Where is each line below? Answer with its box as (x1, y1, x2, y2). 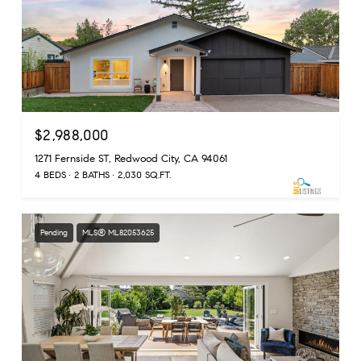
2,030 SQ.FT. (118, 168, 171, 180)
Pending (40, 226, 68, 238)
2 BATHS (74, 168, 110, 180)
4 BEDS (35, 168, 66, 180)
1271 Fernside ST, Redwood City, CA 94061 (35, 151, 227, 165)
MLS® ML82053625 (82, 226, 154, 238)
